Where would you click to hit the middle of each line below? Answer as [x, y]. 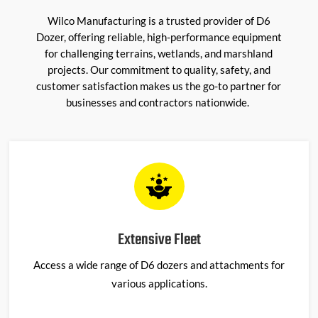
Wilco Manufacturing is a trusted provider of [152, 20]
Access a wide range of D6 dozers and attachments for [159, 264]
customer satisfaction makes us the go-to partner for [159, 86]
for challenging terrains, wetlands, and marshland [159, 53]
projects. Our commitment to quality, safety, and [159, 69]
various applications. [159, 283]
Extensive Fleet [159, 240]
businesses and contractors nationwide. [158, 102]
